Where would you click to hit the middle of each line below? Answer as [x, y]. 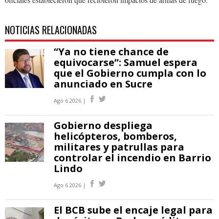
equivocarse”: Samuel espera [126, 62]
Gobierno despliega [103, 125]
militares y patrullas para [119, 147]
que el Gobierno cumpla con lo [130, 73]
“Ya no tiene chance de [111, 51]
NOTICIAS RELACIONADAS [51, 30]
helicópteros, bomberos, [115, 136]
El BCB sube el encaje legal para [133, 210]
